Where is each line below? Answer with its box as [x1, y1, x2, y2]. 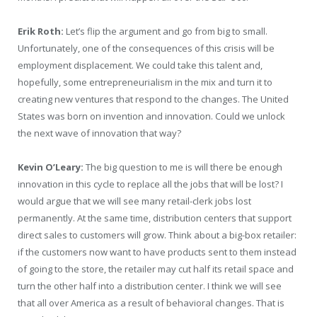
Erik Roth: [18, 24, 64, 38]
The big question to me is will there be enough [83, 160, 282, 173]
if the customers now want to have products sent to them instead [18, 245, 296, 258]
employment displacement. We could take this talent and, [18, 58, 263, 71]
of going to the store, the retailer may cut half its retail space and [18, 262, 294, 275]
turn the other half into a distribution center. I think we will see [18, 279, 282, 292]
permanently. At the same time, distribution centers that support [18, 211, 292, 224]
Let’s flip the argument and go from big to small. [64, 24, 267, 38]
